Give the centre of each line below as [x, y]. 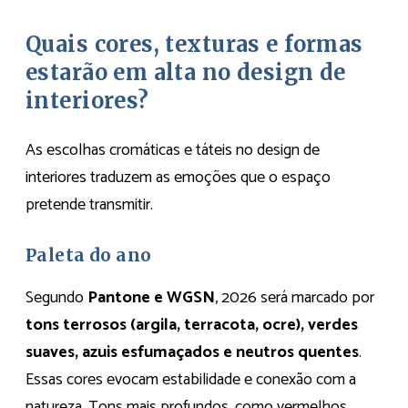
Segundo [56, 297]
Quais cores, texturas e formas [194, 45]
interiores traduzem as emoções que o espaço [178, 177]
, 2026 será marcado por [295, 297]
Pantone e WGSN [151, 297]
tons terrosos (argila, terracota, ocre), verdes [192, 325]
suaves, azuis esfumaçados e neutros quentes [192, 352]
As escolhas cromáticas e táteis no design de [173, 150]
